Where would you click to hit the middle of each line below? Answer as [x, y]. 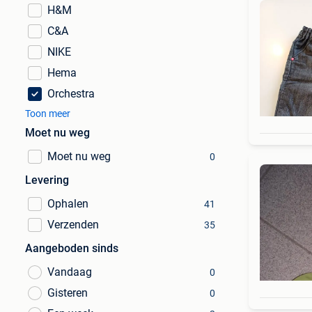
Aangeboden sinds [72, 248]
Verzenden [73, 225]
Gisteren [68, 293]
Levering [47, 180]
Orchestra [71, 94]
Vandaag [70, 272]
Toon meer [48, 114]
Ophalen [68, 204]
